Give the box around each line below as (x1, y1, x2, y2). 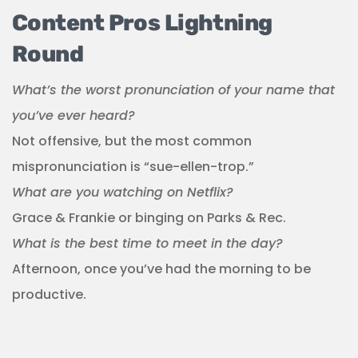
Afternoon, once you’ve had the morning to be (12, 259, 311, 278)
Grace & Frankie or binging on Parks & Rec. (12, 208, 286, 227)
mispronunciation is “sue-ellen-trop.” (12, 157, 254, 176)
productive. (12, 284, 86, 304)
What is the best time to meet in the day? (12, 233, 283, 253)
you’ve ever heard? (12, 105, 139, 125)
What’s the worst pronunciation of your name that (12, 80, 335, 99)
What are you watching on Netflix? (12, 182, 237, 201)
